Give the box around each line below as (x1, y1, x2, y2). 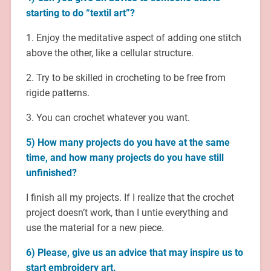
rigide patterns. (25, 87, 90, 99)
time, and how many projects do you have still (25, 151, 224, 163)
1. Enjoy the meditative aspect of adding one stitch (25, 31, 241, 44)
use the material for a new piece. (25, 221, 164, 233)
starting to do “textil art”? (25, 7, 135, 19)
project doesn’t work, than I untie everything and (25, 206, 228, 218)
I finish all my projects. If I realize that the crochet (25, 191, 234, 203)
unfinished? (25, 166, 77, 178)
